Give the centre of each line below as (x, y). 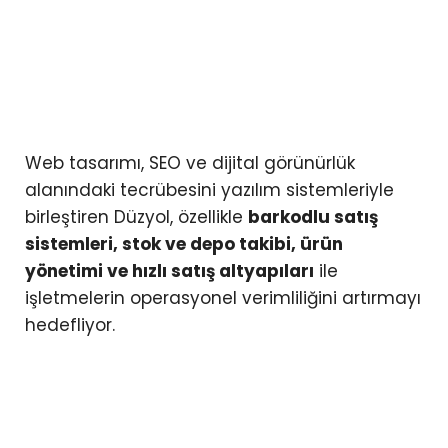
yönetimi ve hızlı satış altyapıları (169, 271)
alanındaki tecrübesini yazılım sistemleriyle (209, 190)
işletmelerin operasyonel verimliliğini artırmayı (223, 298)
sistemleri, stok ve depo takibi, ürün (184, 244)
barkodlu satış (313, 217)
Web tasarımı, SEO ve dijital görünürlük (190, 163)
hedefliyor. (70, 325)
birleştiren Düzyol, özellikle (136, 217)
